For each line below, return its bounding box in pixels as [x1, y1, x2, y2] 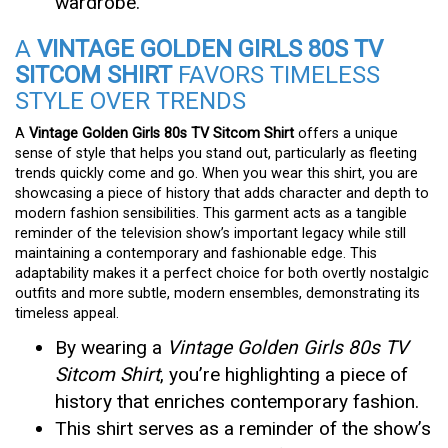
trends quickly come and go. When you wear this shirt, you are [15, 164, 418, 182]
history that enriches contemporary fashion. [55, 389, 419, 413]
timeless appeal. [15, 304, 119, 322]
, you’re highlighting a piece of [160, 362, 408, 386]
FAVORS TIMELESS [172, 60, 380, 89]
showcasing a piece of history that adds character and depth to [15, 184, 429, 202]
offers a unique [294, 124, 398, 142]
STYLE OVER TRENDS [15, 86, 246, 115]
